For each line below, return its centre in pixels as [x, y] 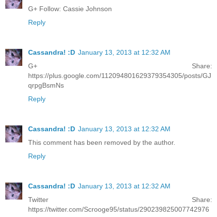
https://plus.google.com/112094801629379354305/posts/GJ [120, 75]
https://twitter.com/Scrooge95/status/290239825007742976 [119, 209]
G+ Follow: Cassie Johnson [70, 8]
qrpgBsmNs [46, 85]
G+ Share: [120, 66]
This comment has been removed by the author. [102, 142]
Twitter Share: [120, 199]
